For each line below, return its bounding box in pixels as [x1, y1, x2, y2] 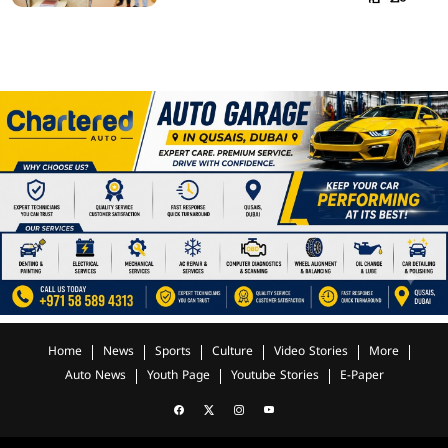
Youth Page [146, 369, 210, 385]
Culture [212, 345, 253, 361]
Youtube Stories [230, 369, 319, 385]
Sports [155, 345, 191, 361]
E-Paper [339, 369, 384, 385]
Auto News [64, 369, 126, 385]
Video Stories [274, 345, 348, 361]
